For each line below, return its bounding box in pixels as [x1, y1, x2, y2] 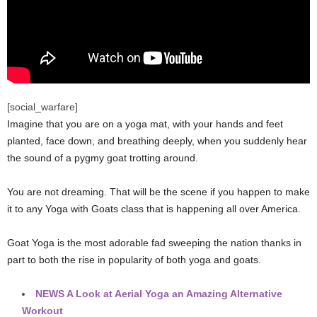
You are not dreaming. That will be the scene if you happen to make [7, 185, 310, 197]
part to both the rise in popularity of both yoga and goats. [7, 253, 261, 265]
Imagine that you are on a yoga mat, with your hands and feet [7, 117, 283, 129]
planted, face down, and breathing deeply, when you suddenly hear [7, 134, 307, 146]
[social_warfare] [7, 100, 78, 113]
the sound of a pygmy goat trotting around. [7, 151, 198, 163]
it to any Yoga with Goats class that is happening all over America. [7, 202, 301, 214]
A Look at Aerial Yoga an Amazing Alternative [67, 287, 282, 299]
